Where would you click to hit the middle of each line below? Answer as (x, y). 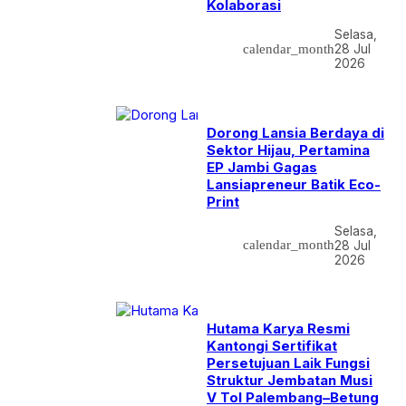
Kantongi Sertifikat (272, 346)
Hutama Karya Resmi (278, 329)
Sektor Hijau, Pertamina (288, 150)
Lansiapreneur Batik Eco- (294, 184)
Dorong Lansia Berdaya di (295, 132)
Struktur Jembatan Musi (290, 380)
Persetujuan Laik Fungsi (288, 363)
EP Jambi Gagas (262, 167)
